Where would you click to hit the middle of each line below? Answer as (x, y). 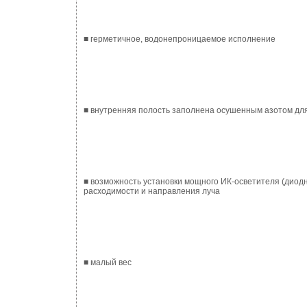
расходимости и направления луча (152, 191)
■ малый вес (108, 262)
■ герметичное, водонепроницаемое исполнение (180, 39)
